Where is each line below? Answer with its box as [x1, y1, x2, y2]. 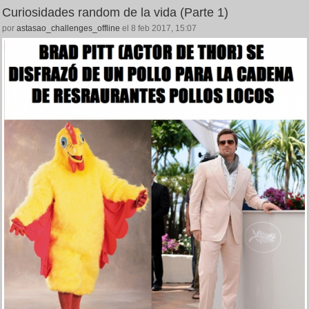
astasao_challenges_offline [17, 23, 120, 33]
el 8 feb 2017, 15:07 [120, 23, 197, 33]
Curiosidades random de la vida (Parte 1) [2, 5, 228, 19]
